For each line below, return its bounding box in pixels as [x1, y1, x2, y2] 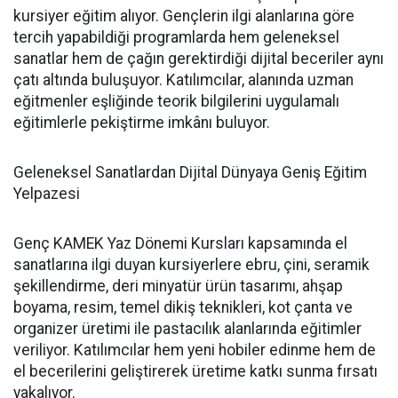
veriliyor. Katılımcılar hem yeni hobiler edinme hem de [13, 341, 376, 359]
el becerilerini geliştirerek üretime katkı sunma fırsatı [13, 362, 378, 380]
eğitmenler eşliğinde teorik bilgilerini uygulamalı [13, 92, 339, 110]
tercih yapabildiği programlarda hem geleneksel [13, 28, 339, 46]
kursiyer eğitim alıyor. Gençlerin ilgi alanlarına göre [13, 7, 354, 25]
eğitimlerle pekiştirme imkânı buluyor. [13, 114, 270, 131]
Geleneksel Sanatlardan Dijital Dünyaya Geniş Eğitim [13, 163, 367, 181]
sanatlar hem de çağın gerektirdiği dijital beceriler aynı [13, 50, 384, 68]
